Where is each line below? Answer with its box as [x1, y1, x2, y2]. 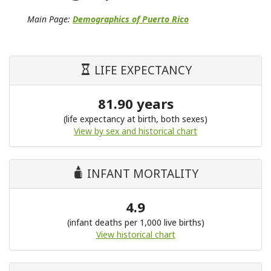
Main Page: [27, 13, 73, 25]
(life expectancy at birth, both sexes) [64, 113, 207, 125]
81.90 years [97, 94, 174, 113]
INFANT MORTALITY [84, 166, 198, 181]
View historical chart [96, 229, 175, 240]
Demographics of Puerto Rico [73, 13, 189, 25]
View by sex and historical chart [74, 125, 197, 137]
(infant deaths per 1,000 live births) [67, 217, 204, 228]
